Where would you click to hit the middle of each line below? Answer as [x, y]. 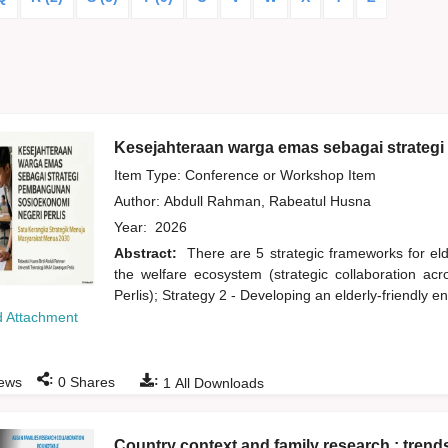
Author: [138, 201]
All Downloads [217, 383]
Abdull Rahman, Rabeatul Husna [269, 201]
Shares [90, 382]
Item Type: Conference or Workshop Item [244, 175]
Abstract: [147, 253]
